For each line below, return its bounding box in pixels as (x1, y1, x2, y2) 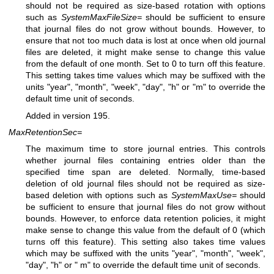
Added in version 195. (26, 110, 110, 120)
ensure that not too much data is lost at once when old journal (26, 35, 265, 46)
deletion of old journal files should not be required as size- (26, 179, 265, 189)
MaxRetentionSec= (9, 127, 82, 137)
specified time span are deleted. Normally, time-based (26, 167, 265, 177)
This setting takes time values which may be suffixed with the (26, 70, 265, 81)
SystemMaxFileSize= (61, 12, 142, 23)
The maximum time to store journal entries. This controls (26, 144, 265, 154)
